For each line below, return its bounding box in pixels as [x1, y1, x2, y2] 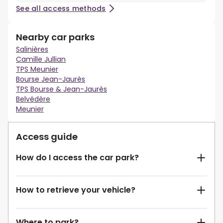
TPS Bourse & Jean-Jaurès [16, 84, 107, 95]
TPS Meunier [16, 64, 58, 75]
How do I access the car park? [16, 152, 139, 164]
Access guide [16, 130, 78, 143]
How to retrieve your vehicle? [16, 184, 135, 196]
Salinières [16, 44, 48, 55]
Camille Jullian [16, 54, 66, 65]
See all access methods [16, 3, 106, 14]
